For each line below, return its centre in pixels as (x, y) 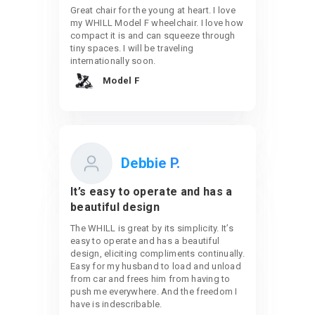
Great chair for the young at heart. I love (153, 10)
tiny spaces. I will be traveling (132, 48)
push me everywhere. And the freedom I (154, 291)
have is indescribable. (116, 304)
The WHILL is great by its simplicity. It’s (152, 228)
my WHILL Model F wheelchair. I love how (157, 23)
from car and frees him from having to (150, 279)
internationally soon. (113, 61)
